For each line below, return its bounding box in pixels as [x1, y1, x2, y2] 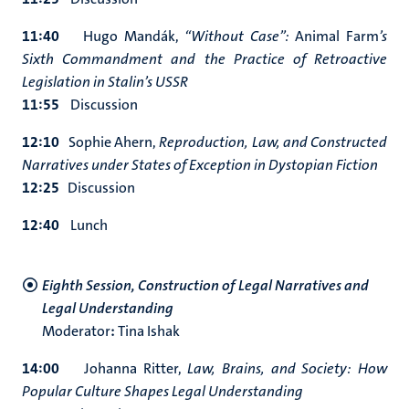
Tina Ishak [115, 321, 180, 341]
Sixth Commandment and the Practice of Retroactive [22, 49, 387, 68]
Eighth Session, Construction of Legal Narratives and [42, 276, 369, 295]
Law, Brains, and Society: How [187, 359, 388, 378]
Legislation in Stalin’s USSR [22, 72, 191, 91]
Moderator [42, 321, 110, 341]
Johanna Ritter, [59, 359, 188, 378]
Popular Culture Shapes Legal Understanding [22, 382, 306, 401]
